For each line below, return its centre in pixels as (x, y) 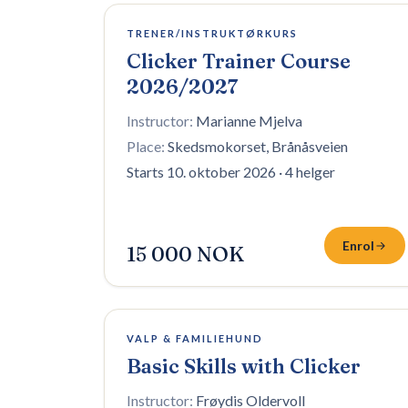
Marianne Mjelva (249, 121)
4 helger (310, 172)
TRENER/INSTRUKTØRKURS (212, 33)
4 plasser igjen (163, 333)
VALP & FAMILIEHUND (195, 338)
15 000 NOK (185, 254)
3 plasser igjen (163, 28)
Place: (146, 146)
